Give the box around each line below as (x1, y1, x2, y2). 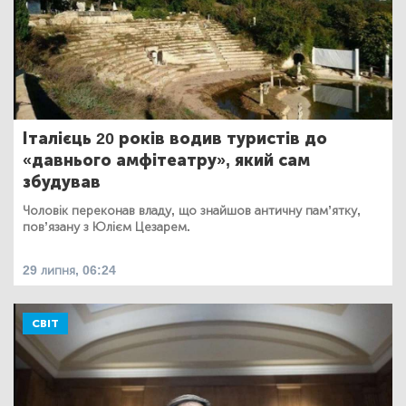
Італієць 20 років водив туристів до (23, 128, 327, 149)
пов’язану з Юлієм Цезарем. (23, 218, 190, 235)
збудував (23, 171, 101, 192)
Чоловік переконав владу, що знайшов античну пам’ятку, (23, 202, 361, 218)
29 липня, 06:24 (23, 262, 116, 278)
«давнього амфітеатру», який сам (23, 150, 310, 170)
